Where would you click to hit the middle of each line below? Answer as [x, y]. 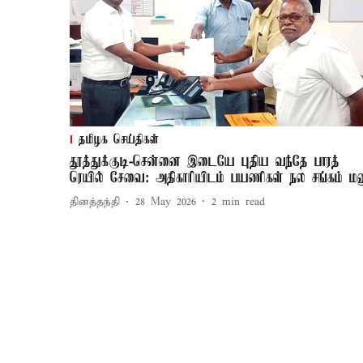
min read [243, 203]
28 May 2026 [166, 203]
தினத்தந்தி [95, 203]
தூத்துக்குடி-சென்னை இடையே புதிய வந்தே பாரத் [205, 162]
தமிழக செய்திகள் [119, 140]
